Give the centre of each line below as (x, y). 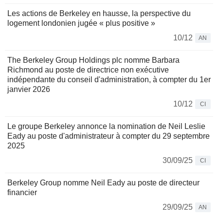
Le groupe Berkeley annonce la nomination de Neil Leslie (106, 127)
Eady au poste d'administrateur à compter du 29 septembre (109, 136)
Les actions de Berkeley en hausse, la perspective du (99, 14)
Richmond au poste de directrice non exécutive (88, 70)
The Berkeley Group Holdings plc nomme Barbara (93, 60)
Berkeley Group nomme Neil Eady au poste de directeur (103, 183)
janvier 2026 (29, 90)
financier (22, 193)
